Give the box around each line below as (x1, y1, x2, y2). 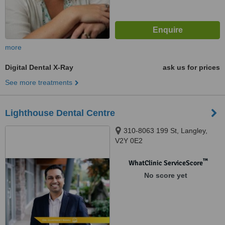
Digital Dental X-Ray (5, 63, 73, 71)
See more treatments (5, 78, 72, 86)
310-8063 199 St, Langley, (124, 127, 207, 135)
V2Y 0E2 (115, 137, 143, 145)
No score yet (144, 171, 187, 179)
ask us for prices (163, 63, 220, 71)
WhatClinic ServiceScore (128, 159, 203, 167)
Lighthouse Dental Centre (5, 108, 115, 118)
